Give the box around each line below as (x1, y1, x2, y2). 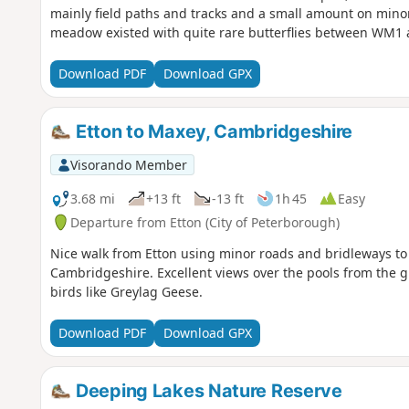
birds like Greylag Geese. (49, 282, 203, 300)
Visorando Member (69, 155, 187, 173)
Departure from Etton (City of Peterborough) (69, 213, 340, 231)
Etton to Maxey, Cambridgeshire (71, 120, 353, 142)
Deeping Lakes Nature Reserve (71, 379, 342, 402)
